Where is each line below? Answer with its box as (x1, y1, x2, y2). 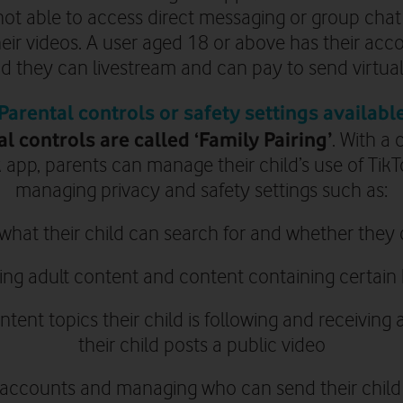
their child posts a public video (77, 334, 326, 357)
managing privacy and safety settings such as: (15, 179, 388, 202)
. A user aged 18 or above (78, 31, 290, 55)
